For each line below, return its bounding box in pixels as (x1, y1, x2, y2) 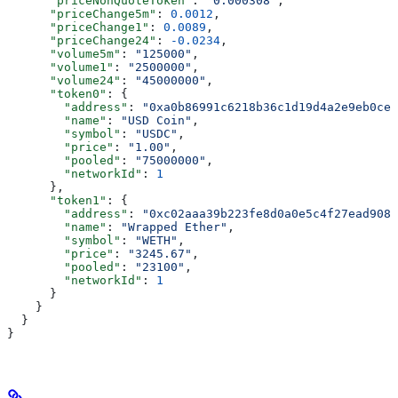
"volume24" (7, 74, 121, 88)
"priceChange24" (7, 34, 156, 48)
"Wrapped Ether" (121, 220, 227, 235)
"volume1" (7, 60, 114, 75)
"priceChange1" (7, 20, 149, 35)
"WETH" (135, 234, 178, 248)
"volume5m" (7, 47, 121, 61)
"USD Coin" (121, 114, 192, 128)
